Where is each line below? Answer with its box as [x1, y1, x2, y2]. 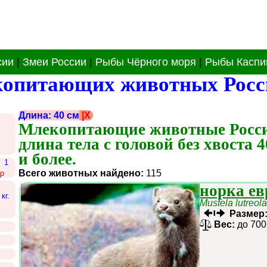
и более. [18, 150, 77, 168]
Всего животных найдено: [18, 167, 144, 178]
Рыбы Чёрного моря [95, 56, 196, 69]
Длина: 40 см [18, 110, 80, 120]
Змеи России [23, 56, 86, 69]
